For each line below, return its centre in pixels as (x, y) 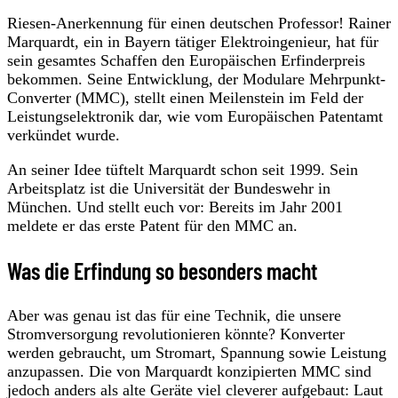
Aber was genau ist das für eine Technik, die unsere (174, 315)
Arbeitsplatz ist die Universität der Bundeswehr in (169, 188)
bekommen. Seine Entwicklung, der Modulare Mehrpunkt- (196, 79)
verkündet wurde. (64, 135)
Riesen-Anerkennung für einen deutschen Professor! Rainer (199, 23)
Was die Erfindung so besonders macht (162, 270)
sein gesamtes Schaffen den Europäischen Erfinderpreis (186, 60)
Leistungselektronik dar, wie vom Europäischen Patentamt (195, 116)
